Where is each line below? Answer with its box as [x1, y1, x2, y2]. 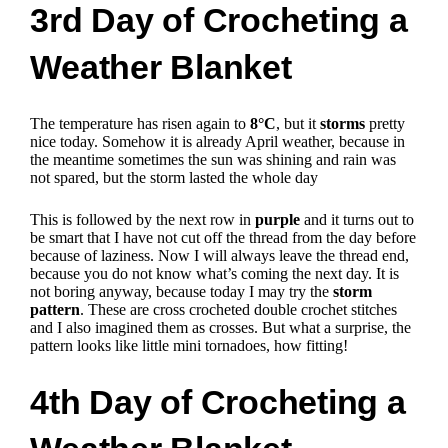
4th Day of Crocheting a [30, 383, 406, 421]
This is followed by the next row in [30, 210, 256, 228]
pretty [365, 114, 406, 132]
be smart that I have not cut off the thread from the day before [30, 228, 417, 246]
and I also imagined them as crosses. [30, 318, 263, 336]
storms [320, 114, 366, 132]
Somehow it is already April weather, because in [102, 132, 406, 150]
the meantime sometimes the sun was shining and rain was [30, 150, 397, 168]
